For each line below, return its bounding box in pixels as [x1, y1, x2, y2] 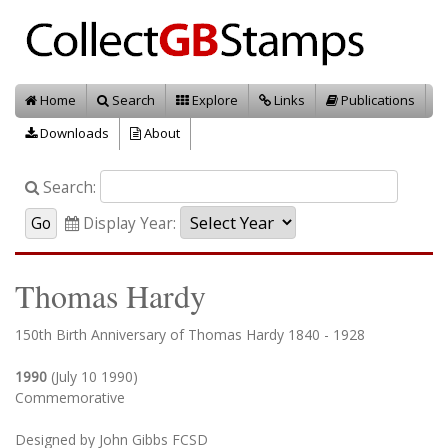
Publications [338, 91, 415, 109]
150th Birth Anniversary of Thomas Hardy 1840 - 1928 [15, 325, 365, 344]
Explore [189, 91, 238, 109]
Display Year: [79, 213, 176, 234]
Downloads [37, 124, 109, 142]
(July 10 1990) [51, 367, 138, 386]
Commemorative [15, 388, 125, 407]
